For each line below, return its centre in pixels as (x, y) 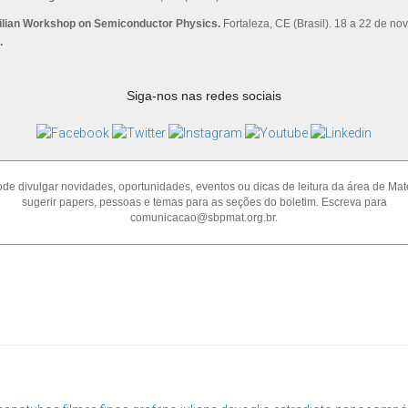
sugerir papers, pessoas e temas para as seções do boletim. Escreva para (204, 203)
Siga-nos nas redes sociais (204, 96)
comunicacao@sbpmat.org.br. (204, 218)
